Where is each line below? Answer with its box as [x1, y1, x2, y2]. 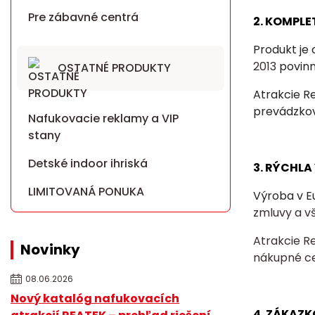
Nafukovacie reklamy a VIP [28, 110, 179, 127]
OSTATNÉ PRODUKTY [58, 59, 171, 76]
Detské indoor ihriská [28, 155, 148, 172]
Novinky [20, 239, 80, 259]
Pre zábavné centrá [28, 8, 139, 25]
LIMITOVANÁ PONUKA [28, 183, 144, 200]
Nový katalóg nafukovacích [11, 290, 179, 307]
